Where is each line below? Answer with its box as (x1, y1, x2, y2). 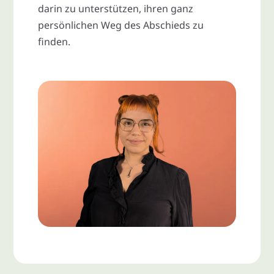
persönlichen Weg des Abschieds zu (38, 18, 204, 32)
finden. (38, 34, 71, 48)
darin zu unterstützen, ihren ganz (38, 1, 194, 15)
